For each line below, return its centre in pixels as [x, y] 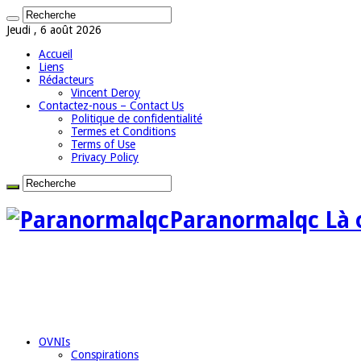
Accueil [56, 54]
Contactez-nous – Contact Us [111, 106]
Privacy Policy [105, 157]
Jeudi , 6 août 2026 [54, 30]
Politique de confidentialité [137, 118]
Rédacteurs [66, 80]
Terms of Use [103, 144]
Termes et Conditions [123, 131]
